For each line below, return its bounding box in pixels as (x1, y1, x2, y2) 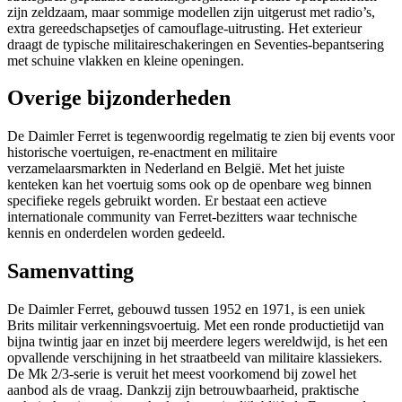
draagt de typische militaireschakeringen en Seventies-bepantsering (7, 36, 384, 52)
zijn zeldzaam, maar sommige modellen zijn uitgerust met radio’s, (7, 4, 375, 20)
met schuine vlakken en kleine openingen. (7, 52, 244, 68)
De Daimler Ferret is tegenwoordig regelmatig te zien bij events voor (7, 128, 395, 144)
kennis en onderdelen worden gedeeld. (7, 225, 225, 241)
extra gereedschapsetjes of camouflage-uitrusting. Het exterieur (7, 20, 362, 36)
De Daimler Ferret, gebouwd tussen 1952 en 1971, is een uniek (7, 301, 365, 318)
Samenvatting (7, 259, 134, 284)
